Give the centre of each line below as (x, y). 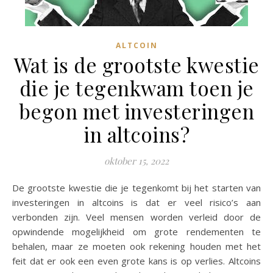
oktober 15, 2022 (136, 161)
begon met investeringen (136, 111)
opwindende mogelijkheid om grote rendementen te (136, 232)
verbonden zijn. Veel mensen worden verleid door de (136, 217)
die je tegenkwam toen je (136, 88)
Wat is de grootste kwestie (136, 65)
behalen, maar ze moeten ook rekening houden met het (136, 246)
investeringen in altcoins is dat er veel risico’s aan (136, 202)
